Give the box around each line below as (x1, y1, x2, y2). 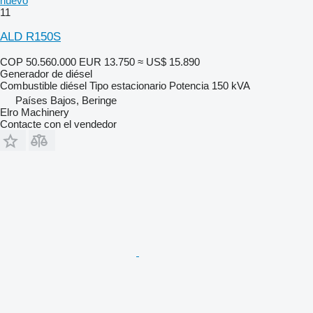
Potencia (169, 79, 209, 92)
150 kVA (212, 79, 250, 92)
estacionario (111, 79, 166, 92)
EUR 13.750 (79, 55, 135, 68)
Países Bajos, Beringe (15, 94, 117, 106)
